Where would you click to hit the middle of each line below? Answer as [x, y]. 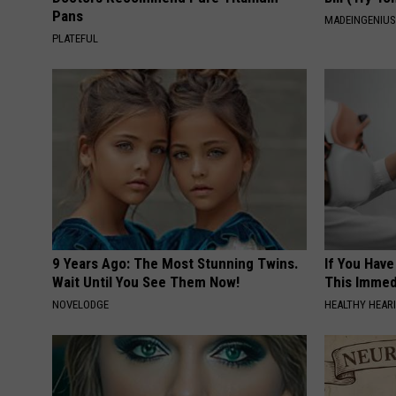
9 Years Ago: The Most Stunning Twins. [175, 264]
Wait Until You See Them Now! [146, 282]
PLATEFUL [75, 39]
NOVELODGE [80, 305]
